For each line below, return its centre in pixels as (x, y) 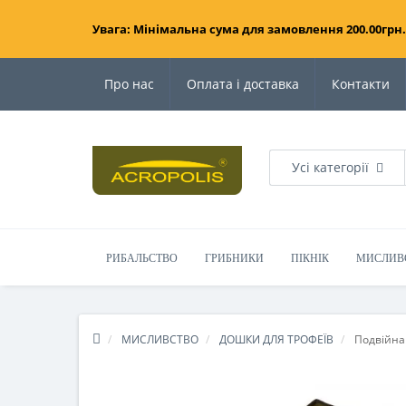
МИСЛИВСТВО (160, 339)
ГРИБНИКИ (234, 258)
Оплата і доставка (243, 84)
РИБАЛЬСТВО (142, 258)
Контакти (361, 84)
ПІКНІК (310, 258)
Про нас (129, 84)
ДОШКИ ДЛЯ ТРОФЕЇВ (276, 339)
